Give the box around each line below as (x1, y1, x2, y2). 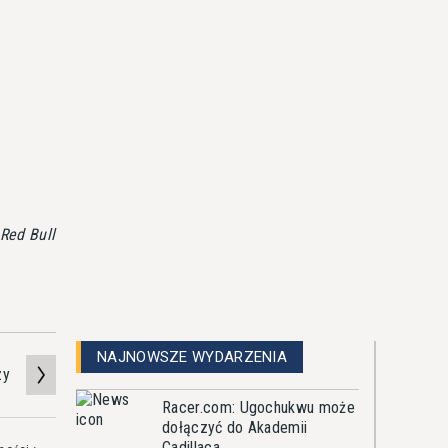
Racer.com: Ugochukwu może (162, 398, 355, 417)
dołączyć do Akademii (162, 418, 308, 437)
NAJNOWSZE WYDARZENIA (97, 348, 287, 366)
